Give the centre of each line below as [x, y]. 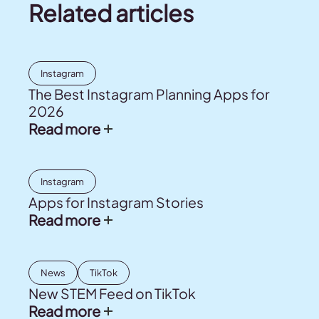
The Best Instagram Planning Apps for [149, 94]
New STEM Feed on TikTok [112, 293]
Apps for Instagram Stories [116, 202]
